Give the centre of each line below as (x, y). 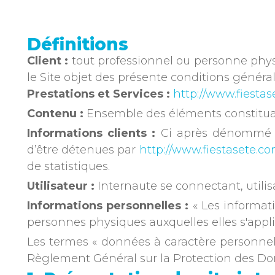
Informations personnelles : (108, 206)
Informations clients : (91, 133)
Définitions (78, 44)
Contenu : (55, 114)
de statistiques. (68, 166)
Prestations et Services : (99, 94)
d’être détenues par (83, 150)
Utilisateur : (61, 186)
